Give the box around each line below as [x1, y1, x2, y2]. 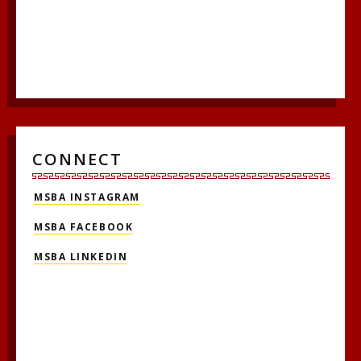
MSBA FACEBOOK [34, 219, 134, 234]
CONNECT [32, 148, 122, 171]
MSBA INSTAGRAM [34, 189, 140, 204]
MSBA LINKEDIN [34, 249, 128, 263]
